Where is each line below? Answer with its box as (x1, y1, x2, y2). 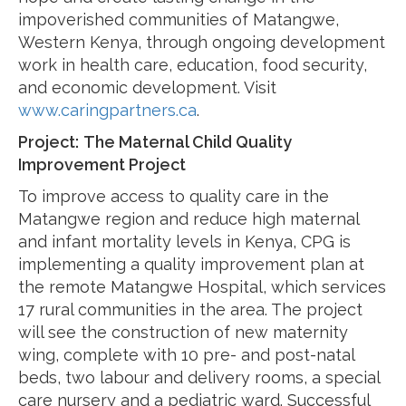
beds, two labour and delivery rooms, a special (18, 368, 380, 387)
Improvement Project (18, 155, 186, 174)
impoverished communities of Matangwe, (18, 10, 339, 29)
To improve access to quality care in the (18, 187, 329, 206)
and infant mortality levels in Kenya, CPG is (18, 232, 351, 251)
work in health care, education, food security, (18, 55, 367, 74)
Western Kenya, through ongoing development (18, 33, 385, 52)
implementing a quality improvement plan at (18, 255, 364, 274)
